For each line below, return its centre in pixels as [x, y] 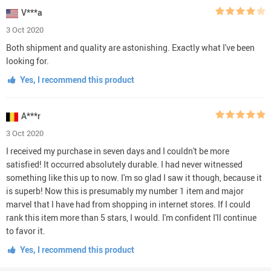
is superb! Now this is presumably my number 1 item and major [125, 191]
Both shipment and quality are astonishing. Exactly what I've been [130, 47]
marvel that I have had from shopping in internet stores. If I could [128, 204]
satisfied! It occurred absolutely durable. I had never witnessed [124, 164]
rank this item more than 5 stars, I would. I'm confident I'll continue [131, 217]
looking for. [28, 60]
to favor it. [26, 230]
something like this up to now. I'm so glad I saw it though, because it [134, 177]
